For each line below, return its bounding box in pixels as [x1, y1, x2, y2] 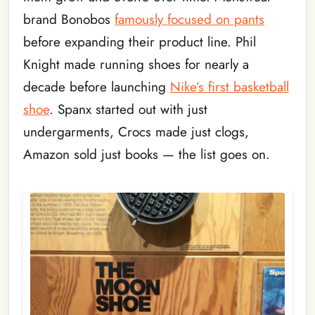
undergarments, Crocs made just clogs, [23, 122, 249, 141]
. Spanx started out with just [49, 99, 207, 119]
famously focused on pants [115, 9, 264, 29]
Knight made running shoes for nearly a [23, 54, 249, 74]
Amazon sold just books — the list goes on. [23, 144, 270, 164]
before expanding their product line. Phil [23, 32, 256, 51]
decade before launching [23, 77, 170, 96]
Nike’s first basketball [170, 77, 289, 96]
